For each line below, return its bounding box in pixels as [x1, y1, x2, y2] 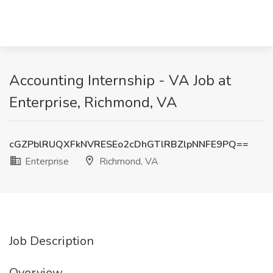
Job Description [9, 233, 94, 249]
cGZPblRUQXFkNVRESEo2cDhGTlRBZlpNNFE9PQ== [9, 138, 249, 151]
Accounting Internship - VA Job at [9, 71, 231, 90]
